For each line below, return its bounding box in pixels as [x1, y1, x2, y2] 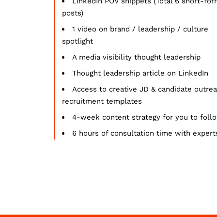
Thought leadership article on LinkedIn [72, 68, 208, 77]
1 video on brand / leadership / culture [72, 24, 208, 33]
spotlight [62, 36, 93, 46]
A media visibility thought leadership [72, 52, 201, 62]
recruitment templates [62, 96, 142, 106]
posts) [62, 8, 83, 17]
